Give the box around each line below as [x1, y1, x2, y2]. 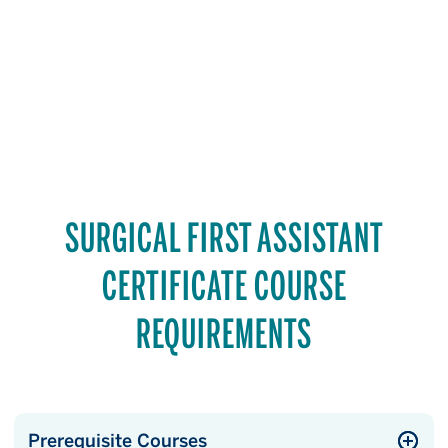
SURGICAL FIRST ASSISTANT [64, 214, 384, 260]
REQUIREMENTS [136, 310, 312, 356]
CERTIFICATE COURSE [101, 262, 347, 308]
